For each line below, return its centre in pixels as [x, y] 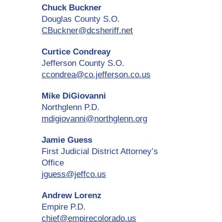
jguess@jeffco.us [74, 174]
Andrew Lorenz [72, 196]
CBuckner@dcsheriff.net [87, 31]
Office [53, 163]
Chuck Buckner [72, 8]
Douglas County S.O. [81, 19]
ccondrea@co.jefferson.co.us [96, 75]
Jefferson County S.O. [83, 63]
